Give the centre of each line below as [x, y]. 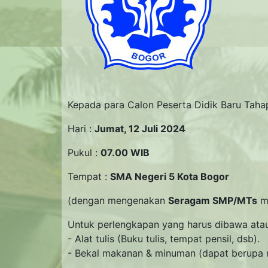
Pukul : [84, 153]
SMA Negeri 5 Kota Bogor [170, 177]
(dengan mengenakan [118, 201]
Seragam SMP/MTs [213, 201]
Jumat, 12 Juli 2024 [140, 129]
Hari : [81, 129]
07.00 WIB [125, 153]
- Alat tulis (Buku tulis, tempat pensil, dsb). [164, 239]
